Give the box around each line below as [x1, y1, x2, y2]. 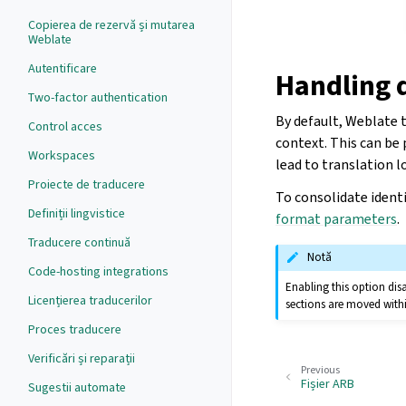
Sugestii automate [28, 379, 126, 396]
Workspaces [28, 147, 95, 164]
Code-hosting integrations [28, 263, 169, 280]
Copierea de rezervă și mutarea [28, 16, 195, 34]
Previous [301, 362, 340, 377]
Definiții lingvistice [28, 205, 125, 222]
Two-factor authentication [28, 89, 168, 106]
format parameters [275, 208, 397, 228]
